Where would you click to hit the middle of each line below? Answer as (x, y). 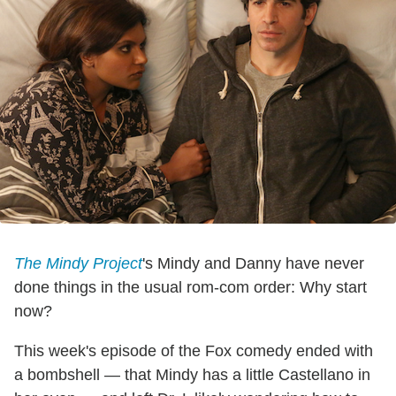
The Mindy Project (78, 263)
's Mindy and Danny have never (253, 263)
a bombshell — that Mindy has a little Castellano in (192, 374)
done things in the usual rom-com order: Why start (190, 287)
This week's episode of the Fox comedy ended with (194, 350)
